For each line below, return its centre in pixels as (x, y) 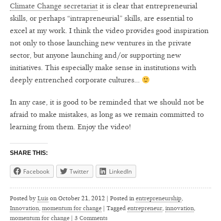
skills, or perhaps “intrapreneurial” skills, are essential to (101, 18)
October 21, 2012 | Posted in (97, 198)
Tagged (117, 208)
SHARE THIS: (29, 153)
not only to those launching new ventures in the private (101, 43)
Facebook (36, 171)
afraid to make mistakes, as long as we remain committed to (107, 115)
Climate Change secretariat (54, 6)
